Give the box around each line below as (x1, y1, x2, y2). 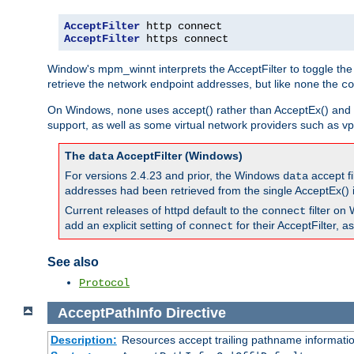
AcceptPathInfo (57, 304, 162, 321)
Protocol (79, 276, 130, 289)
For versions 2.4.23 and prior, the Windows (65, 168, 283, 182)
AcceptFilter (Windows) (114, 149, 243, 162)
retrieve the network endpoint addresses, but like (47, 77, 294, 90)
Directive (165, 304, 226, 321)
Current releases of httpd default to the (65, 203, 262, 217)
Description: (50, 333, 117, 347)
